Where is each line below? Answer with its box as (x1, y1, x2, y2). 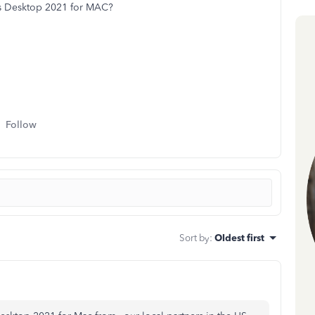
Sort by (179, 232, 210, 243)
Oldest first (214, 232, 264, 243)
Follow (6, 119, 37, 131)
